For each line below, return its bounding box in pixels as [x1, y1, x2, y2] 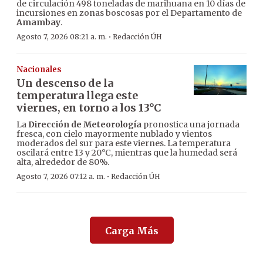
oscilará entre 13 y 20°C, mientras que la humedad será [16, 147, 237, 159]
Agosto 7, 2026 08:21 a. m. [16, 32, 107, 42]
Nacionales [16, 65, 62, 75]
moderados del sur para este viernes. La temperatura [16, 138, 231, 149]
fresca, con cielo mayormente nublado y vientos [16, 129, 212, 140]
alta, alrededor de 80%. [16, 157, 109, 168]
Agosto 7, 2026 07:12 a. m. [16, 172, 105, 181]
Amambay [16, 17, 60, 28]
